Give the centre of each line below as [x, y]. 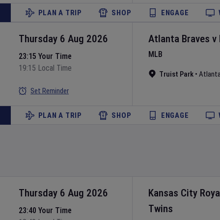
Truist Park [176, 74]
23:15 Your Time [45, 56]
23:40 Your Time [45, 210]
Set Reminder [50, 91]
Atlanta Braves [179, 39]
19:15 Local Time [45, 68]
